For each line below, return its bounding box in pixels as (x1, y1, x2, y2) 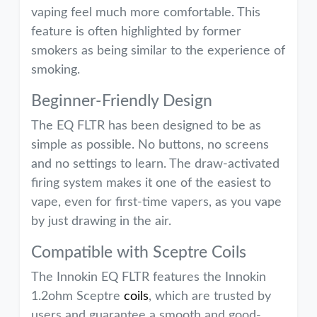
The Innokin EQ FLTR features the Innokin (31, 271, 266, 284)
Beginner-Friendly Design (31, 93, 212, 110)
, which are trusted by (149, 290, 271, 303)
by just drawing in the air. (31, 215, 171, 228)
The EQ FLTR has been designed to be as (31, 120, 261, 132)
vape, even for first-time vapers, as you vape (31, 196, 282, 209)
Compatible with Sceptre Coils (31, 244, 246, 261)
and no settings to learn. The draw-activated (31, 158, 279, 171)
